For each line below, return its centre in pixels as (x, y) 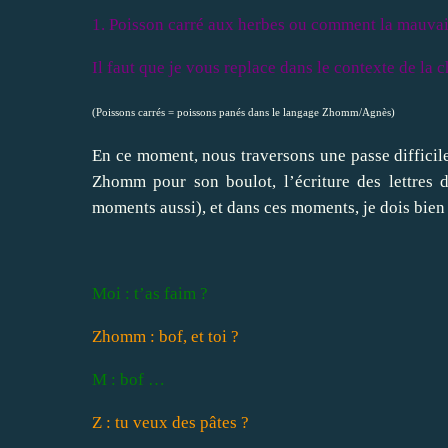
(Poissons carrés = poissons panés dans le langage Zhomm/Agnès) (243, 112)
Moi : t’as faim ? (150, 293)
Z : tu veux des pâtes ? (170, 422)
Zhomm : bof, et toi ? (165, 336)
